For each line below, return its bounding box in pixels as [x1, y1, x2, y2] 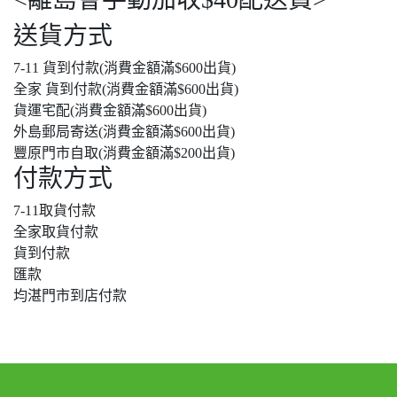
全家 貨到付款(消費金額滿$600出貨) [13, 82, 238, 97]
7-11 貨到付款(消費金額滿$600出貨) [13, 60, 236, 76]
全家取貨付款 [13, 224, 98, 240]
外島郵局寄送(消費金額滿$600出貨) [13, 124, 235, 140]
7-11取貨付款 [13, 203, 96, 219]
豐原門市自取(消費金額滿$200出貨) [13, 145, 235, 161]
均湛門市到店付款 [13, 288, 127, 304]
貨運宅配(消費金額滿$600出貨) [13, 103, 206, 119]
